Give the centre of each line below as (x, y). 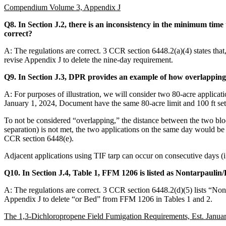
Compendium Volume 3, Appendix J (62, 7)
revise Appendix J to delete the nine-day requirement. (89, 60)
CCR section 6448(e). (39, 138)
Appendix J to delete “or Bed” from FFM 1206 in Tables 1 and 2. (108, 199)
